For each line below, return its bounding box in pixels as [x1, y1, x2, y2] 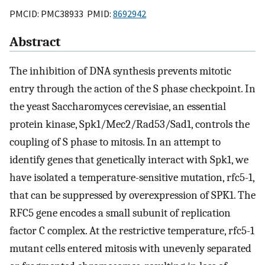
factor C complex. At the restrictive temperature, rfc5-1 [9, 224, 254, 238]
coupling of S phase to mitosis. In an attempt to [9, 135, 221, 149]
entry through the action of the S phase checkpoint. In [9, 82, 256, 96]
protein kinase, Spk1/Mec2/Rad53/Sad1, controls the [9, 118, 250, 131]
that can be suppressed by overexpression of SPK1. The [9, 189, 256, 202]
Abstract [9, 34, 60, 50]
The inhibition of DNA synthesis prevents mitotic [9, 64, 231, 78]
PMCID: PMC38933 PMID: [9, 7, 113, 20]
